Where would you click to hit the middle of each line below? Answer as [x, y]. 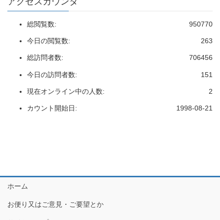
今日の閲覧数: [49, 41]
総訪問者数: [45, 58]
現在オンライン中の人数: [66, 91]
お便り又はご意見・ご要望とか [55, 204]
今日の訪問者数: [52, 74]
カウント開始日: [52, 108]
